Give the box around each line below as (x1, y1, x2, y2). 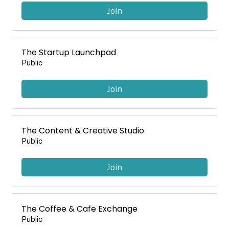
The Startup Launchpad (21, 46, 117, 58)
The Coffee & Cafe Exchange (21, 202, 138, 215)
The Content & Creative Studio (21, 124, 145, 136)
